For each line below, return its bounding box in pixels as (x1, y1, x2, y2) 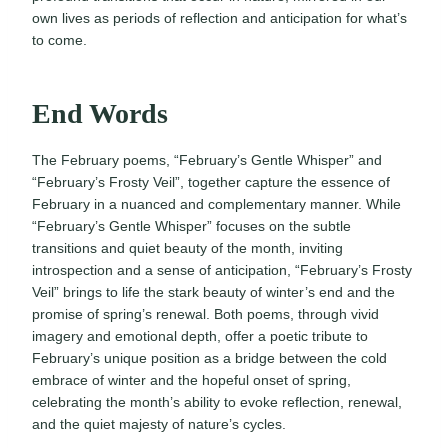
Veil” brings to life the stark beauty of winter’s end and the (32, 284, 395, 301)
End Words (32, 98, 168, 130)
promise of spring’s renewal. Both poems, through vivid (32, 306, 379, 323)
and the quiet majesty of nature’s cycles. (32, 416, 286, 433)
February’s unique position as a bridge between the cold (32, 350, 387, 367)
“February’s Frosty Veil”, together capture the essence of (32, 174, 390, 191)
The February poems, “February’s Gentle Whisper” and (32, 152, 382, 169)
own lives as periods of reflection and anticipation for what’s (32, 10, 407, 27)
